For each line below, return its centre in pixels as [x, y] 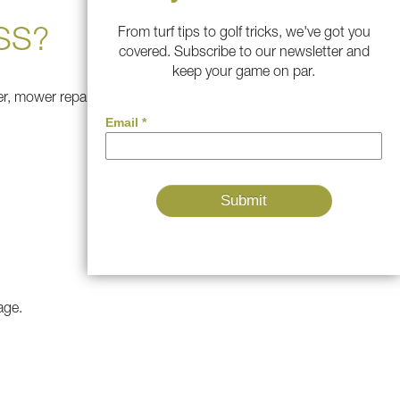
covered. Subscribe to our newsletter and [244, 54]
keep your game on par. [244, 73]
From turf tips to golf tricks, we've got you [244, 34]
